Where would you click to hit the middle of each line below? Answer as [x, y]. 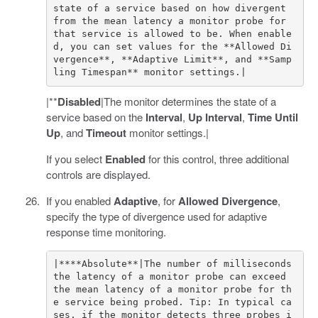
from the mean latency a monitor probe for [170, 21]
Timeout [106, 132]
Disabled [79, 101]
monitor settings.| [167, 132]
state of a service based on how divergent [170, 9]
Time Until [273, 117]
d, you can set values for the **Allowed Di [172, 47]
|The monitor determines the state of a [188, 101]
